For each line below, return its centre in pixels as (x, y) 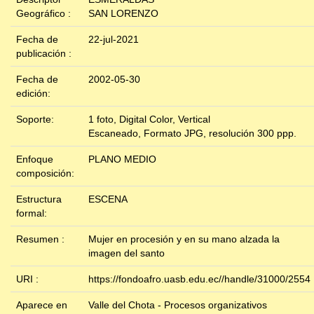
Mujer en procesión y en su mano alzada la (184, 239)
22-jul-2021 (114, 40)
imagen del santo (127, 253)
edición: (35, 94)
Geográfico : (45, 14)
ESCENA (108, 199)
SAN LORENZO (123, 14)
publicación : (45, 54)
